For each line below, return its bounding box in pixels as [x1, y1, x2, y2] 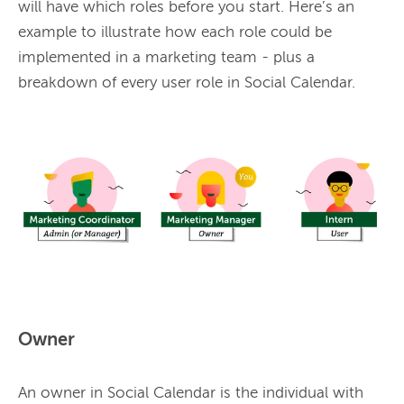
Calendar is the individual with [149, 386, 363, 402]
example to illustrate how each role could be [18, 24, 332, 41]
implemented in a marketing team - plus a [18, 50, 315, 66]
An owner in [18, 386, 107, 402]
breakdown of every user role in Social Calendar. [18, 75, 355, 91]
